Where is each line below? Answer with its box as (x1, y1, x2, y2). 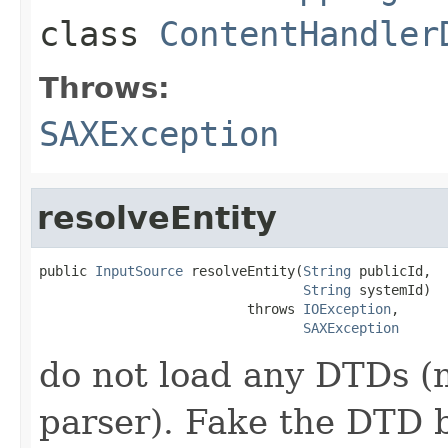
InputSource (95, 262, 183, 279)
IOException (303, 300, 391, 317)
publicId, (351, 262, 431, 279)
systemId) (351, 281, 431, 298)
